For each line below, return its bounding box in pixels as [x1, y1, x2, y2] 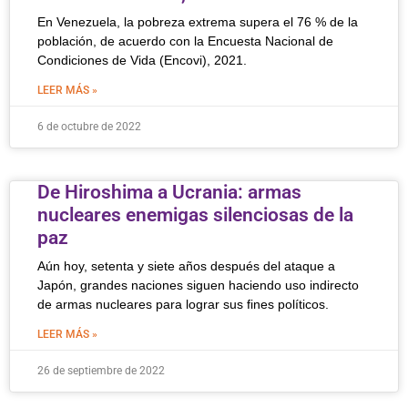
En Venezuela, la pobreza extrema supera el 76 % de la [37, 15, 358, 29]
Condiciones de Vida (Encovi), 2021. [37, 53, 247, 67]
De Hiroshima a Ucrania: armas [37, 181, 301, 203]
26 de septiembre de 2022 [37, 364, 165, 377]
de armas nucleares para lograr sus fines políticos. [37, 297, 329, 311]
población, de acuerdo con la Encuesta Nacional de [37, 34, 333, 48]
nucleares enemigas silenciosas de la [37, 204, 353, 226]
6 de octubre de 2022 [37, 120, 141, 133]
